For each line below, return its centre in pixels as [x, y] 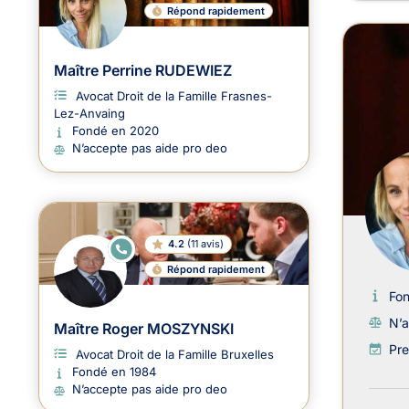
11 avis [205, 244]
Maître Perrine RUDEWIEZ [143, 71]
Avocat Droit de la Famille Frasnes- [174, 96]
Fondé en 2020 [115, 131]
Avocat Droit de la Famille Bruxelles [175, 355]
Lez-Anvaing [89, 114]
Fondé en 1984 [114, 372]
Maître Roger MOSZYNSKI [144, 329]
